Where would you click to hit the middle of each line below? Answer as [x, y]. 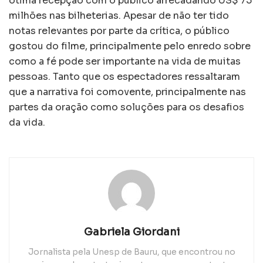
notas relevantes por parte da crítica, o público [119, 31]
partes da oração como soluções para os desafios [127, 107]
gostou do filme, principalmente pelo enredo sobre [130, 46]
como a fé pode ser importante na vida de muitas [125, 62]
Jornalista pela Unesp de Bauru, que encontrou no [131, 252]
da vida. [27, 123]
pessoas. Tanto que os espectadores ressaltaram [124, 77]
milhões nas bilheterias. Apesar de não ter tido [119, 16]
